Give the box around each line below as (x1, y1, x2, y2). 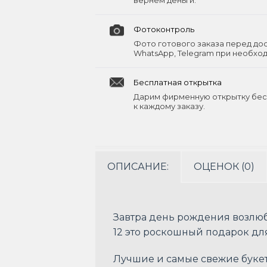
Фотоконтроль (133, 24, 194, 34)
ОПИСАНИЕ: (107, 161, 169, 172)
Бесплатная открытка (133, 77, 222, 87)
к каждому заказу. (133, 101, 205, 111)
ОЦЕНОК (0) (194, 161, 254, 172)
